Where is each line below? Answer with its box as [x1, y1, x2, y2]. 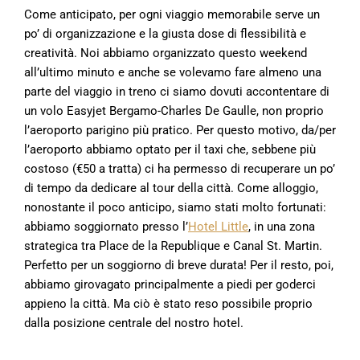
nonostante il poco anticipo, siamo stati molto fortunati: [24, 200, 326, 215]
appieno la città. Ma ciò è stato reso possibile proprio [24, 297, 313, 311]
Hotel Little [188, 219, 248, 234]
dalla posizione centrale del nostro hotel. [24, 316, 247, 330]
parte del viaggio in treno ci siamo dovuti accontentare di [24, 84, 329, 99]
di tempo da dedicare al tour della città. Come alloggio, [24, 181, 318, 195]
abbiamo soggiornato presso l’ [24, 219, 188, 234]
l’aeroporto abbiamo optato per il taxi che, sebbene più [24, 142, 316, 157]
